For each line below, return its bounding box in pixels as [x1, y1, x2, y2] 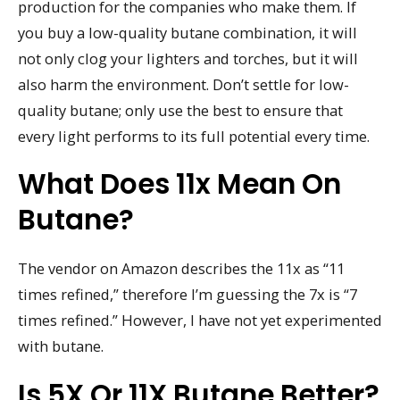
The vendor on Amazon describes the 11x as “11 [18, 258, 345, 279]
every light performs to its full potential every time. [18, 125, 370, 146]
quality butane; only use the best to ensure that [18, 99, 343, 121]
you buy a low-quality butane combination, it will [18, 21, 357, 43]
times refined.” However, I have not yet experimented [18, 310, 382, 331]
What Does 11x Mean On [18, 164, 341, 204]
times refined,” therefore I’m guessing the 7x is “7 [18, 284, 357, 305]
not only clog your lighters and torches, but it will [18, 47, 358, 69]
